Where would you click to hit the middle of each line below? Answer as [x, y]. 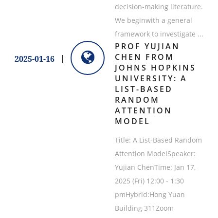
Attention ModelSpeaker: [155, 154]
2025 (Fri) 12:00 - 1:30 [149, 181]
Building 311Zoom [144, 208]
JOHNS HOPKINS [155, 68]
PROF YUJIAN [147, 46]
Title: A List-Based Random [158, 140]
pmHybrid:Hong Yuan [150, 195]
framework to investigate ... [159, 34]
